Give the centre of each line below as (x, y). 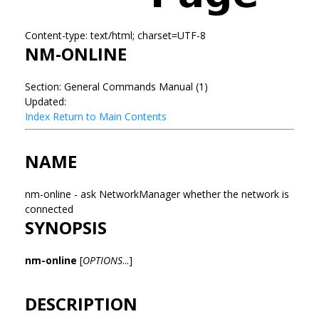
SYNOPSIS (66, 227)
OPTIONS (103, 260)
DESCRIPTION (81, 303)
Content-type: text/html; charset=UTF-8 (115, 35)
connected (51, 209)
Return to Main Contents (110, 116)
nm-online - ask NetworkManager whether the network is (157, 194)
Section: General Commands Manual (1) (116, 86)
